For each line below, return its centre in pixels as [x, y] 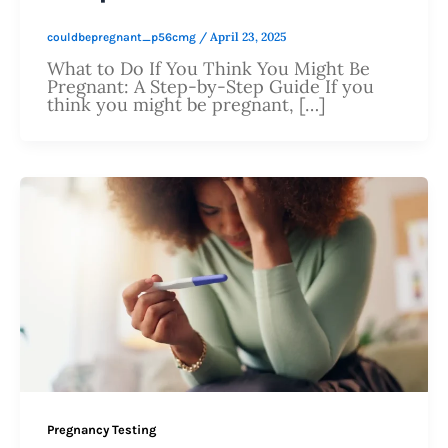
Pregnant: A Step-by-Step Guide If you [210, 87]
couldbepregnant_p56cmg [123, 37]
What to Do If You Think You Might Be [208, 69]
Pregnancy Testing [101, 430]
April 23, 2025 [248, 37]
